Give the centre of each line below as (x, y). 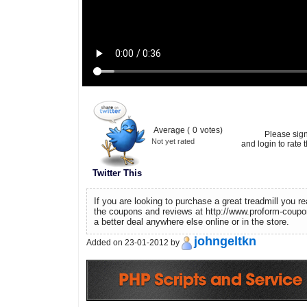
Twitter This (117, 173)
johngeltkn (225, 241)
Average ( (171, 130)
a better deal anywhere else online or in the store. (191, 222)
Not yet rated (173, 141)
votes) (211, 130)
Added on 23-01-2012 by (134, 243)
